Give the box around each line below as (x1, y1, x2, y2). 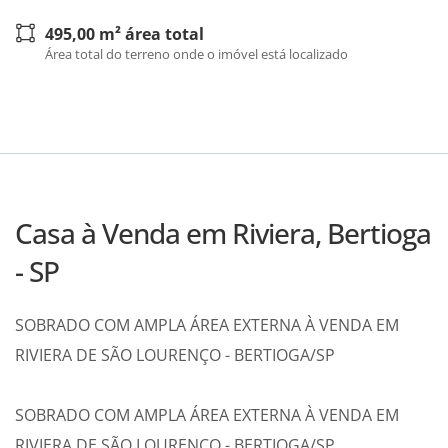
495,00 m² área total (45, 23, 204, 46)
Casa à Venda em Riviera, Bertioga (15, 214, 431, 253)
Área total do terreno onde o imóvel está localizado (45, 45, 348, 64)
